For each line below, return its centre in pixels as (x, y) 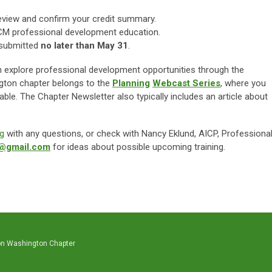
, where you (243, 83)
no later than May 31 (84, 46)
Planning (131, 83)
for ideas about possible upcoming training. (139, 147)
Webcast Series (186, 83)
